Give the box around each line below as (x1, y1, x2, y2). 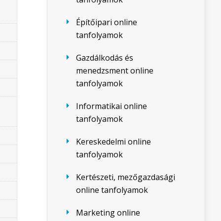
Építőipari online (76, 17, 137, 28)
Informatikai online (76, 101, 147, 111)
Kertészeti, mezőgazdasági (76, 172, 175, 183)
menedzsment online (76, 65, 153, 76)
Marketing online (76, 207, 140, 218)
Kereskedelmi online (76, 136, 151, 147)
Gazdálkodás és (76, 52, 133, 63)
